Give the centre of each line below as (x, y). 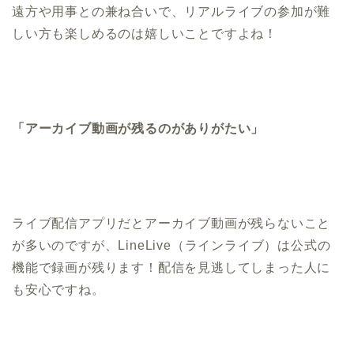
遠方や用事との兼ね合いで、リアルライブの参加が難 (171, 12)
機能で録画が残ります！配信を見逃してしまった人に (171, 268)
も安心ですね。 (58, 290)
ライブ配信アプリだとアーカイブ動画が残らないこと (171, 224)
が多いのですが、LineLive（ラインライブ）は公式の (171, 246)
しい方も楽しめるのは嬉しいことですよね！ (145, 34)
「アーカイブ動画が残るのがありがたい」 (138, 129)
